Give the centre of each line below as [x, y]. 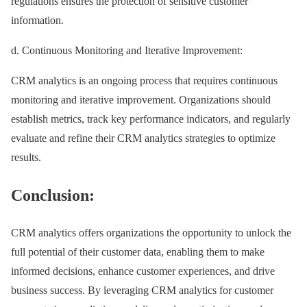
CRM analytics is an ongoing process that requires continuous [144, 81]
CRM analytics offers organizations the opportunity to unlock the [151, 233]
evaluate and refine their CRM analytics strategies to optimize [143, 138]
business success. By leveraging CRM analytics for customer [142, 291]
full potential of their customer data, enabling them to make [138, 252]
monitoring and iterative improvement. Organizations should [141, 100]
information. [37, 21]
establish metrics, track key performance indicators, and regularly [151, 119]
